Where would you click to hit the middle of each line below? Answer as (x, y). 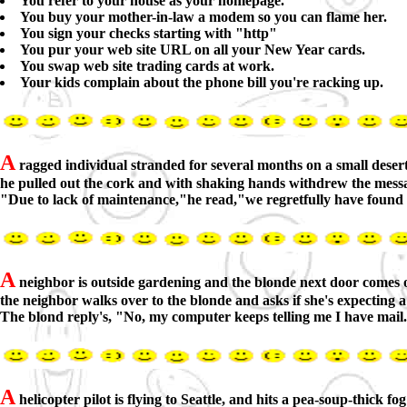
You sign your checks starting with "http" (149, 33)
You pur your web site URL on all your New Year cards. (193, 50)
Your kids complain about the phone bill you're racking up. (202, 82)
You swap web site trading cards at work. (147, 66)
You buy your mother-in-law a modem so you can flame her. (203, 17)
